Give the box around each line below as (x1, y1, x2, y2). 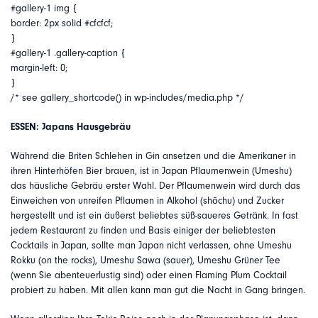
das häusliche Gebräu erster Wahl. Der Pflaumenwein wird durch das (11, 180, 300, 192)
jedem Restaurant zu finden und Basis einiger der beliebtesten (11, 225, 275, 236)
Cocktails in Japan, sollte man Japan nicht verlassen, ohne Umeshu (11, 240, 292, 251)
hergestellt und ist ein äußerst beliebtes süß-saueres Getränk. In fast (11, 210, 298, 221)
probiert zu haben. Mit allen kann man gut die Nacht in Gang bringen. (11, 285, 305, 296)
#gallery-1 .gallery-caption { (11, 48, 126, 59)
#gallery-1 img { (11, 3, 77, 14)
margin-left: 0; (11, 62, 67, 74)
